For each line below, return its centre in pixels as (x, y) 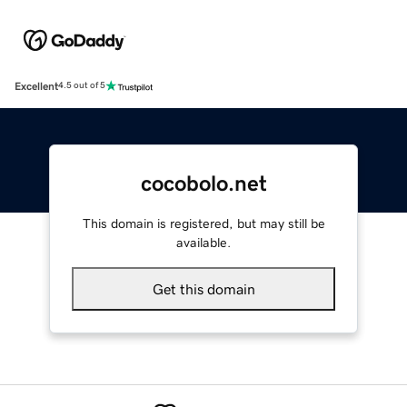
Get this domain (203, 288)
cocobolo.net (203, 183)
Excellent (36, 86)
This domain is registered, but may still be (203, 223)
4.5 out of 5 (82, 86)
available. (203, 242)
